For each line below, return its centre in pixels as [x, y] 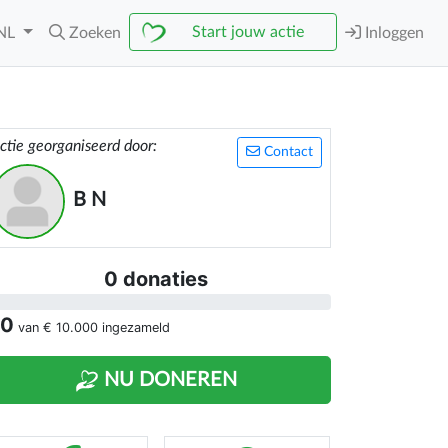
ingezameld [134, 327]
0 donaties [156, 279]
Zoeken [95, 33]
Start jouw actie [248, 32]
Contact [286, 152]
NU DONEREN [168, 380]
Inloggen [392, 33]
